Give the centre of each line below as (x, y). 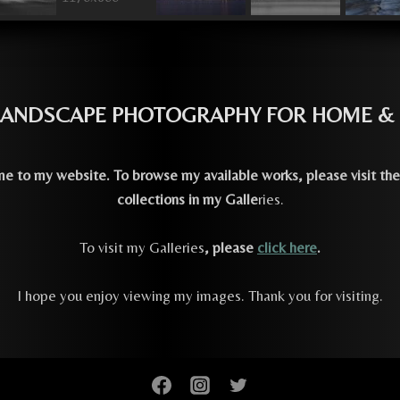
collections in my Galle (187, 199)
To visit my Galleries (142, 247)
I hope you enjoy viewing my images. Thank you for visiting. (200, 295)
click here (287, 247)
